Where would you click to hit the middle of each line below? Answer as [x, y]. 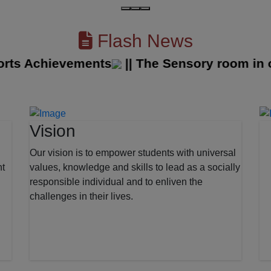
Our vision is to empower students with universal [133, 152]
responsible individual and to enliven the [116, 181]
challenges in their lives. [81, 196]
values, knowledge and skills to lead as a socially [135, 167]
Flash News [142, 41]
